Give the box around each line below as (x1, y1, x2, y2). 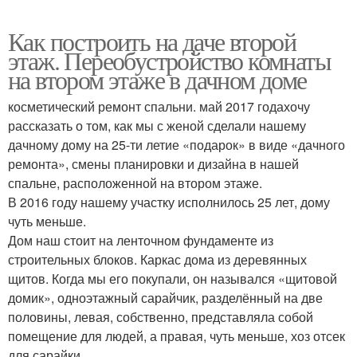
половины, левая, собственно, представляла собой (8, 307, 313, 326)
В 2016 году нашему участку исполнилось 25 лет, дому (8, 192, 330, 211)
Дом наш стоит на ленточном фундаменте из (8, 230, 273, 249)
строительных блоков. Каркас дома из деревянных (8, 249, 307, 269)
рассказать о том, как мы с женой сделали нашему (8, 116, 306, 135)
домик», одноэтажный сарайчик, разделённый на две (8, 288, 323, 307)
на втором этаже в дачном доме (8, 61, 307, 96)
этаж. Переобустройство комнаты (8, 42, 331, 77)
